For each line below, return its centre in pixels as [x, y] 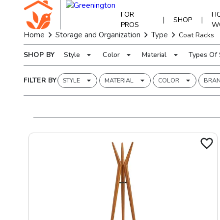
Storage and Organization [98, 35]
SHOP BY [39, 55]
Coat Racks [196, 35]
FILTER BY [40, 80]
